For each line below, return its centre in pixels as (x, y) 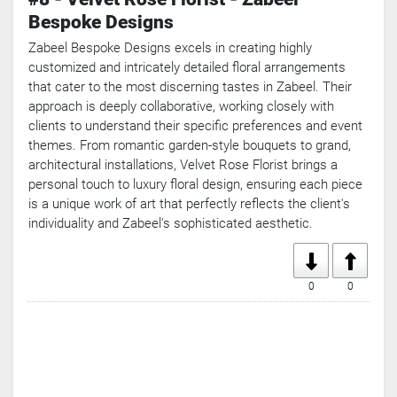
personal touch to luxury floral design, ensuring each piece (195, 185)
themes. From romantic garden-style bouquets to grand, (190, 146)
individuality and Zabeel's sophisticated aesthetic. (171, 224)
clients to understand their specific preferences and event (195, 126)
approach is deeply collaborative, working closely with (181, 107)
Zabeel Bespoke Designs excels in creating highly (170, 48)
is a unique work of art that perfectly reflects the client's (189, 204)
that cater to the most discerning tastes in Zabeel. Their (190, 87)
